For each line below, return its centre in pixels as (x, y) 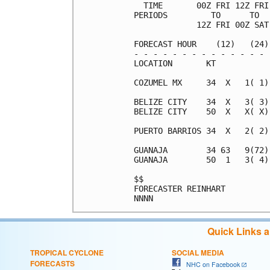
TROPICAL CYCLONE (67, 252)
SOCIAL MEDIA (198, 252)
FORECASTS (52, 263)
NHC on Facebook (210, 264)
